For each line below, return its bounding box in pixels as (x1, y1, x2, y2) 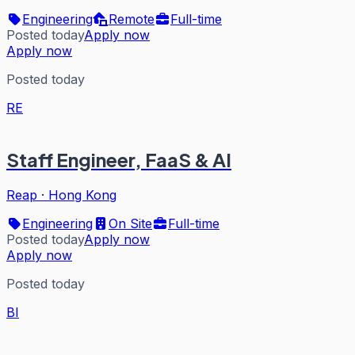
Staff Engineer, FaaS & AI (6, 147, 231, 171)
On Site (109, 215, 152, 231)
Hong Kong (48, 186, 116, 203)
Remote (109, 10, 155, 27)
